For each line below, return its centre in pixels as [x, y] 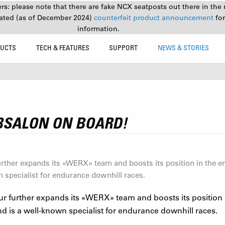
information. [98, 29]
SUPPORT [124, 47]
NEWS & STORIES [184, 47]
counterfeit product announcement [154, 18]
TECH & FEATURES [63, 47]
